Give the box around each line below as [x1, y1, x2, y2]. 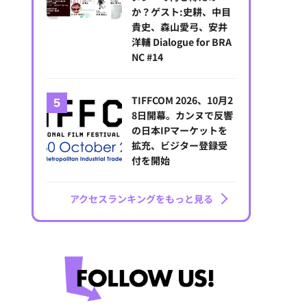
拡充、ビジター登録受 [132, 138, 228, 153]
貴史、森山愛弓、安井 [132, 20, 228, 34]
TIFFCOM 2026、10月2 [132, 93, 234, 108]
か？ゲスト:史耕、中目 [132, 5, 232, 19]
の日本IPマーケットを [132, 123, 228, 138]
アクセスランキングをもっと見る [69, 192, 213, 206]
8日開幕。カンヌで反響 [132, 108, 234, 123]
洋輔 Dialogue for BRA [132, 35, 232, 49]
